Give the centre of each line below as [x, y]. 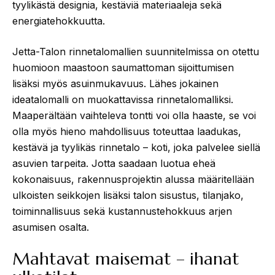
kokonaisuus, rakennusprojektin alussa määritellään [133, 179]
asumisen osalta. [52, 227]
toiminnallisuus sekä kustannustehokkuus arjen [122, 211]
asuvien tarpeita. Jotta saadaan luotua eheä [114, 163]
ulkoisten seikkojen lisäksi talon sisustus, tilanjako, [128, 195]
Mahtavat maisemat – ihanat [126, 258]
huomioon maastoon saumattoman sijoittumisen [123, 67]
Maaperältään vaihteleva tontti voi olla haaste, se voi [134, 115]
